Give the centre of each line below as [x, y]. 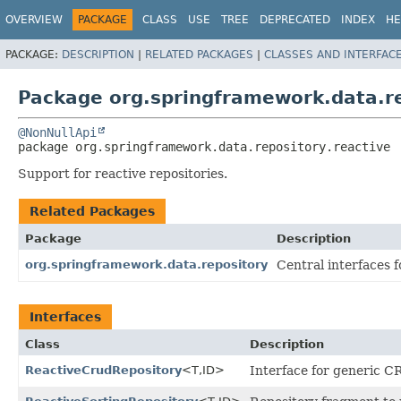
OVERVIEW [34, 20]
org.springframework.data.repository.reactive [233, 146]
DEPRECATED [295, 20]
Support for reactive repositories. [123, 173]
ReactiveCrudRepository [103, 370]
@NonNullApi [57, 132]
